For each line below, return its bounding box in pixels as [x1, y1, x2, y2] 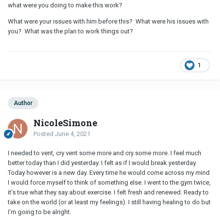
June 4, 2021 [55, 130, 90, 137]
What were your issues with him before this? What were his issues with [8, 17, 209, 25]
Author [14, 99, 32, 107]
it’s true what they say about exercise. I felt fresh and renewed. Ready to [8, 188, 209, 196]
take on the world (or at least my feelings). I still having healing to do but [8, 198, 211, 206]
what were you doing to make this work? [8, 1, 122, 9]
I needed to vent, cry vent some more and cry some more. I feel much [8, 149, 201, 157]
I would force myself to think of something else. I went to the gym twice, [8, 178, 211, 186]
